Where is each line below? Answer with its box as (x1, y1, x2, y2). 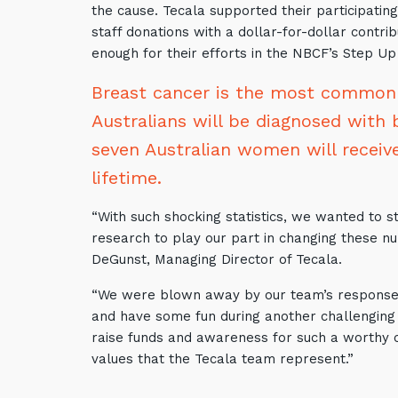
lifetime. (92, 167, 162, 188)
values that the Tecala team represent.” (92, 351, 354, 367)
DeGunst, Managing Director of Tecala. (92, 251, 346, 267)
